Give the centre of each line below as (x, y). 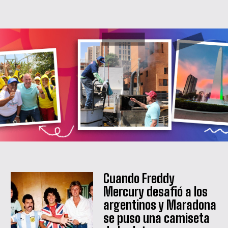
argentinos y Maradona (160, 205)
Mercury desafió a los (156, 192)
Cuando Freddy (139, 179)
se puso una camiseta (157, 218)
